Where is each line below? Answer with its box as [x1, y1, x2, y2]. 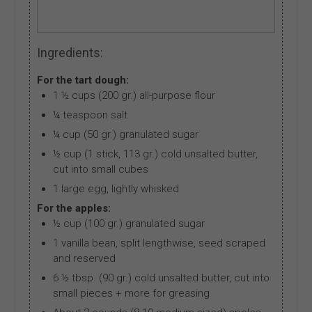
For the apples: [37, 202, 111, 215]
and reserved [52, 252, 116, 265]
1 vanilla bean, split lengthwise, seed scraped [52, 237, 265, 250]
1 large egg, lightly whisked [52, 182, 179, 196]
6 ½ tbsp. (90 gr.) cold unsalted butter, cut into [52, 272, 270, 285]
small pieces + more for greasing [52, 287, 210, 300]
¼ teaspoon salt [52, 109, 127, 122]
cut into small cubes [52, 163, 148, 176]
